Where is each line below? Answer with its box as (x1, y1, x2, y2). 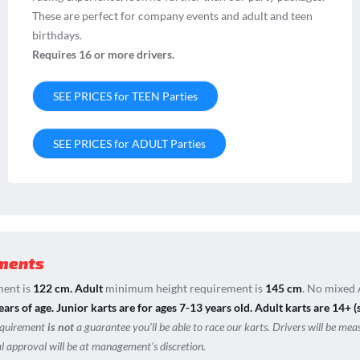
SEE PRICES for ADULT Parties (53, 136, 206, 150)
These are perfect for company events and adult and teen (32, 8, 313, 22)
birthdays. (32, 27, 82, 42)
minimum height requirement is (103, 280, 265, 295)
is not (47, 319, 74, 333)
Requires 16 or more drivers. (32, 47, 177, 61)
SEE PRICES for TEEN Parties (53, 88, 198, 103)
